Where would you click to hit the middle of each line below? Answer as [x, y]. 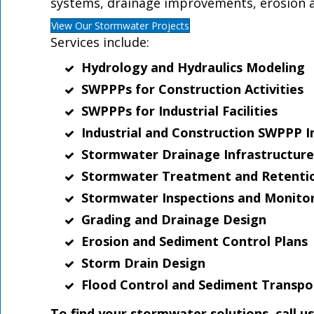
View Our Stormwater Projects [120, 26]
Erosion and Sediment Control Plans [194, 241]
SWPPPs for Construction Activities [192, 89]
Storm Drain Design [143, 263]
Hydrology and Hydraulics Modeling [193, 68]
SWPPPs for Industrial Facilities [179, 111]
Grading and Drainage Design [174, 220]
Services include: [100, 42]
